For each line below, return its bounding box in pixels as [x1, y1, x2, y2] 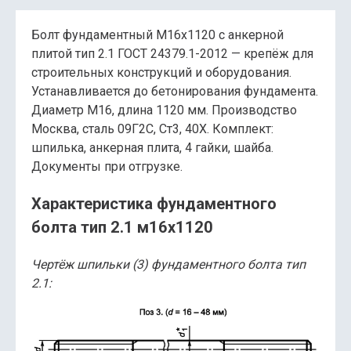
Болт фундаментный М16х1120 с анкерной [31, 27, 284, 43]
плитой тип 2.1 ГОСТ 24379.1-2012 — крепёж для [31, 46, 313, 62]
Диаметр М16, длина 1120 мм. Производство [31, 103, 297, 118]
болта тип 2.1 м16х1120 [31, 218, 213, 237]
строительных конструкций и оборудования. [31, 65, 291, 81]
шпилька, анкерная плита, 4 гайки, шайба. [31, 140, 273, 156]
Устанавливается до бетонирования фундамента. [31, 84, 318, 100]
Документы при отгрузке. [31, 159, 183, 175]
